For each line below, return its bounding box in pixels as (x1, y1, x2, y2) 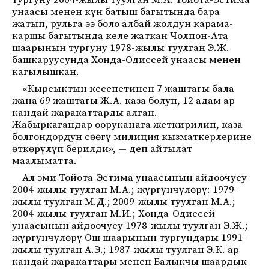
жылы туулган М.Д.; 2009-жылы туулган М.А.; (12, 195, 235, 208)
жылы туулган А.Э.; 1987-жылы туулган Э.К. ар (12, 243, 239, 256)
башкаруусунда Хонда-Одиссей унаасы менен (12, 53, 241, 67)
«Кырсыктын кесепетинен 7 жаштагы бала (22, 82, 234, 95)
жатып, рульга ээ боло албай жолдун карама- (12, 17, 233, 31)
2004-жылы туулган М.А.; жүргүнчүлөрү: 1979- (12, 183, 238, 196)
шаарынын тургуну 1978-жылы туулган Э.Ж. (12, 41, 229, 55)
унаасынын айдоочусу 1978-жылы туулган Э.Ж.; (12, 219, 248, 232)
